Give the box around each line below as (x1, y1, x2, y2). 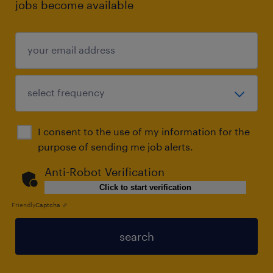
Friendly (12, 200, 35, 208)
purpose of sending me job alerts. (38, 140, 193, 152)
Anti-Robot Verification (44, 165, 165, 179)
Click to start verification (99, 182, 191, 192)
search (119, 229, 154, 243)
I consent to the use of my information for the (38, 125, 250, 137)
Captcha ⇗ (35, 200, 67, 208)
